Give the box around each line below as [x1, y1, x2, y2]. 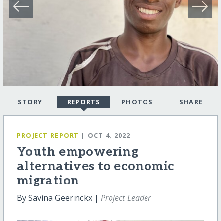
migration [16, 173, 79, 189]
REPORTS [67, 97, 101, 107]
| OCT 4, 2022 [81, 131, 131, 140]
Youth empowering [16, 145, 139, 160]
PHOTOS [121, 97, 153, 107]
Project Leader [101, 192, 151, 204]
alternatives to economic [16, 159, 175, 175]
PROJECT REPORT [16, 131, 79, 140]
